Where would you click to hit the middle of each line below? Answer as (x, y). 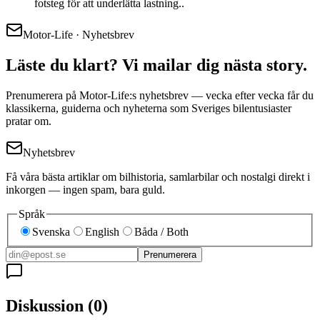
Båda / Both (161, 232)
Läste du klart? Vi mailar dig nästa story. (156, 65)
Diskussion (47, 306)
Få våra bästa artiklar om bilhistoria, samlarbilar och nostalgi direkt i (158, 176)
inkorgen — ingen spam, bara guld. (85, 189)
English (102, 232)
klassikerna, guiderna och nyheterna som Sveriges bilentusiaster (149, 108)
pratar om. (29, 121)
